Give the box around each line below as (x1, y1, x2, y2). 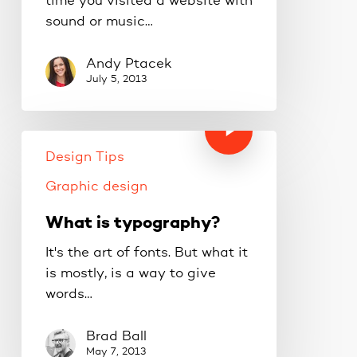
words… (45, 287, 92, 301)
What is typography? (45, 214, 220, 232)
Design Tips (45, 150, 124, 164)
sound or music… (45, 14, 153, 29)
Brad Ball (85, 329, 147, 343)
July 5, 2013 (85, 73, 147, 84)
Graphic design (45, 179, 147, 194)
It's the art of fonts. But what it (45, 245, 248, 260)
